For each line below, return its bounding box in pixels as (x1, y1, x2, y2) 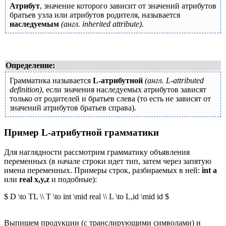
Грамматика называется (10, 76, 93, 85)
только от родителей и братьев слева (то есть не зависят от (10, 94, 211, 103)
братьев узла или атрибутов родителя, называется (10, 10, 180, 19)
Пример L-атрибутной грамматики (4, 127, 159, 138)
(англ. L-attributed (145, 76, 204, 85)
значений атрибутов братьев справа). (10, 103, 136, 112)
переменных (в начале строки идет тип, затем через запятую (4, 157, 211, 166)
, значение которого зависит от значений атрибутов (40, 1, 216, 10)
